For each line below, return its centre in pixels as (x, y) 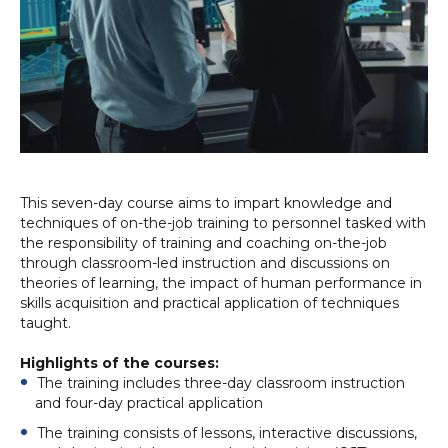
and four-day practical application (149, 403)
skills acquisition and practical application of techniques (209, 303)
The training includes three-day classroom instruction (221, 383)
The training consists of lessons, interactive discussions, (227, 433)
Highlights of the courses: (119, 363)
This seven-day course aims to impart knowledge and (206, 203)
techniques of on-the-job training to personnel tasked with (223, 223)
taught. (45, 323)
